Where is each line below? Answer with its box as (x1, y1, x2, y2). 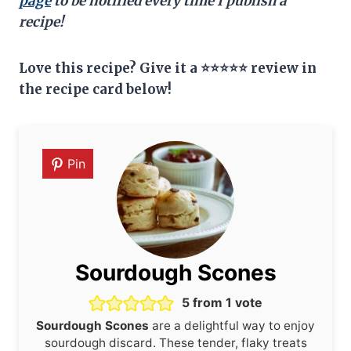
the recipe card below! (19, 80, 172, 98)
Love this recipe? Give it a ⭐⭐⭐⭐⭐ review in (19, 59, 317, 77)
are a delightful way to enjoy (149, 317, 315, 333)
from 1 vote (190, 295, 263, 310)
